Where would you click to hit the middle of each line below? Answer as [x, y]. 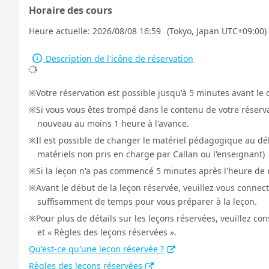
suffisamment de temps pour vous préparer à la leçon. [147, 201]
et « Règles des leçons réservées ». [107, 232]
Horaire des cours [71, 10]
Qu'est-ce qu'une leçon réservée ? [96, 249]
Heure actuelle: [61, 31]
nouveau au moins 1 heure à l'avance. [113, 123]
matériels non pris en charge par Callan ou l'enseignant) [151, 154]
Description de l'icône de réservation [118, 59]
